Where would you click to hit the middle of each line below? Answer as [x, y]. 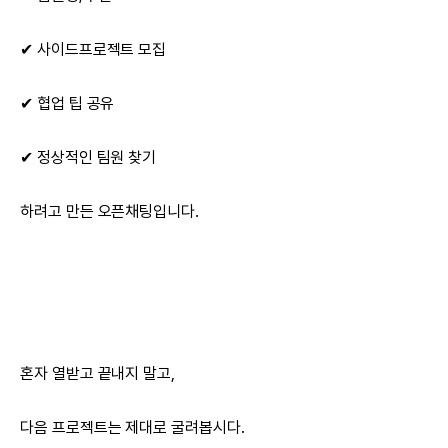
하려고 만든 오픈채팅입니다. [110, 211]
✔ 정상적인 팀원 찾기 [88, 157]
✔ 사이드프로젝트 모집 [93, 49]
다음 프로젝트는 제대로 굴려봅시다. [132, 427]
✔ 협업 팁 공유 [67, 103]
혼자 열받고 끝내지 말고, [98, 373]
